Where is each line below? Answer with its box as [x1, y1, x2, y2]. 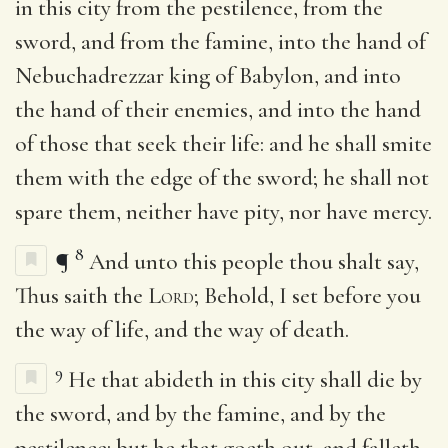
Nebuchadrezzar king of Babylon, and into [15, 61, 401, 90]
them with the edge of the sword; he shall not [15, 163, 429, 192]
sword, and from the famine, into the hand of [15, 27, 426, 56]
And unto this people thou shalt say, [89, 247, 419, 276]
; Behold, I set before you [194, 281, 421, 310]
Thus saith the [15, 281, 148, 310]
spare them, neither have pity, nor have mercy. [15, 197, 432, 226]
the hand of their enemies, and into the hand [15, 95, 421, 124]
